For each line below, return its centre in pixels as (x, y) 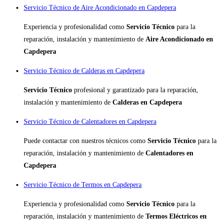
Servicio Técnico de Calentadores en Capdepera (90, 122)
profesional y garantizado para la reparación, (136, 90)
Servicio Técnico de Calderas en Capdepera (84, 71)
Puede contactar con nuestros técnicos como (86, 141)
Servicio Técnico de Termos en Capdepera (83, 185)
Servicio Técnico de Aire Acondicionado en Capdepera (100, 8)
